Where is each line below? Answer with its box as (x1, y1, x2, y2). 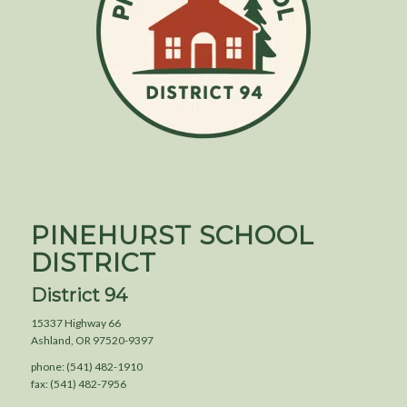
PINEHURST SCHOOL (31, 220, 314, 251)
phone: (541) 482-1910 (31, 360, 143, 374)
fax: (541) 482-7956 (31, 377, 126, 392)
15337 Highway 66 (31, 316, 121, 331)
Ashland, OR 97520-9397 (31, 333, 154, 348)
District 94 (31, 284, 127, 306)
